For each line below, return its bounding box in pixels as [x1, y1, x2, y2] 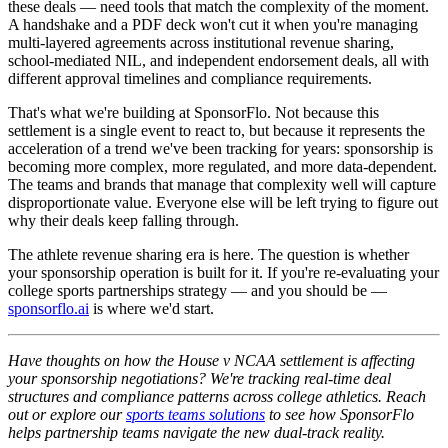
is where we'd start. [89, 299, 214, 317]
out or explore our [8, 405, 126, 423]
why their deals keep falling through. [8, 211, 239, 229]
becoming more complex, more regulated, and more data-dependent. [8, 157, 437, 175]
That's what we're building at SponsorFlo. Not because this [8, 103, 379, 121]
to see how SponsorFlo [265, 405, 414, 423]
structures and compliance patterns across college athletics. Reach [8, 387, 426, 405]
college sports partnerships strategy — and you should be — [8, 281, 387, 299]
